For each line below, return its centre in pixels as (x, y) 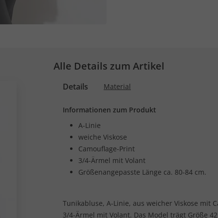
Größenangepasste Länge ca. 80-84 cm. (142, 172)
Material (117, 86)
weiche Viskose (103, 137)
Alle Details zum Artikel (109, 66)
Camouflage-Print (107, 149)
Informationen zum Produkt (109, 110)
